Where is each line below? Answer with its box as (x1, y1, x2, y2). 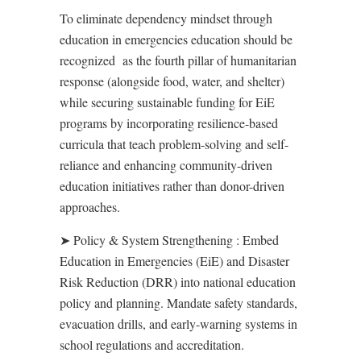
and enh (99, 156, 143, 173)
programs (60, 114, 107, 131)
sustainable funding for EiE (137, 93, 275, 110)
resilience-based (194, 114, 278, 131)
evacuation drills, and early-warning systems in (60, 315, 297, 332)
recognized (60, 52, 115, 68)
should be (240, 31, 293, 48)
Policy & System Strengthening (70, 231, 233, 248)
